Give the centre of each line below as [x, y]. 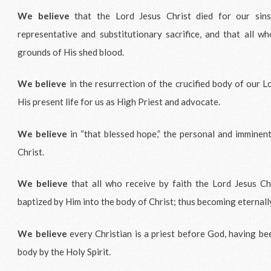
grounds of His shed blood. [72, 52]
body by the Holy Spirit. [65, 251]
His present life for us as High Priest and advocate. [120, 102]
